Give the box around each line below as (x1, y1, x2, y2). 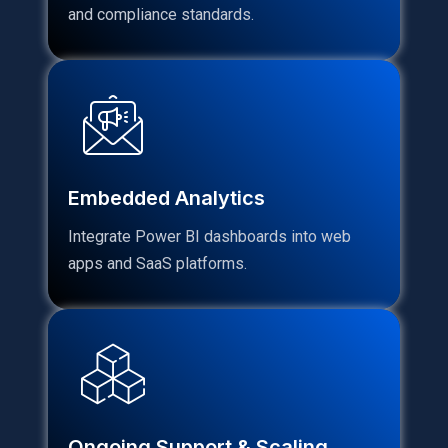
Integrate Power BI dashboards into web (68, 226, 351, 246)
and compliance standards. (68, 4, 254, 24)
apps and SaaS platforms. (68, 253, 247, 273)
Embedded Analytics (68, 185, 265, 210)
